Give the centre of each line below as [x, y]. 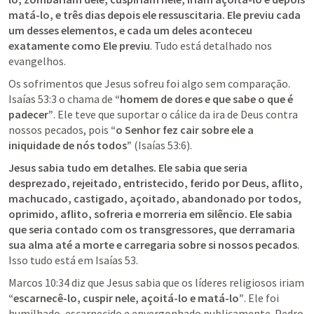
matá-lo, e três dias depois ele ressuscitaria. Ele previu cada [155, 15]
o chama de [86, 99]
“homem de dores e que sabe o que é [204, 99]
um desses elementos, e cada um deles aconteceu [130, 30]
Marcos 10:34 [39, 282]
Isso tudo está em [52, 260]
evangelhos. [37, 61]
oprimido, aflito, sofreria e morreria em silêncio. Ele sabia [150, 214]
